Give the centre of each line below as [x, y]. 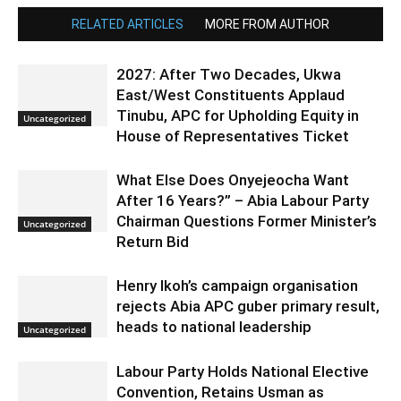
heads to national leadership [214, 327]
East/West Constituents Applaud [230, 95]
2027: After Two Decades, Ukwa [229, 74]
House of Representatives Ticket [233, 136]
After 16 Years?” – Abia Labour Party [243, 200]
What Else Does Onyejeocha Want [233, 180]
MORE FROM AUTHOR [267, 24]
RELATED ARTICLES [128, 24]
